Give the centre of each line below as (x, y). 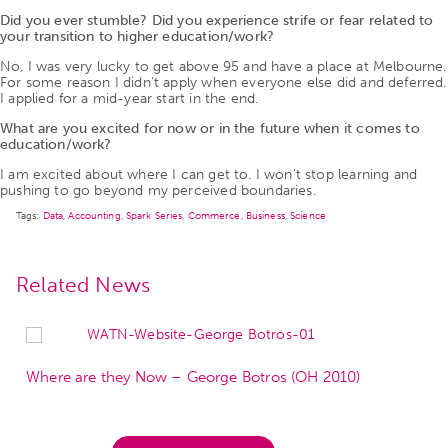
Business (265, 215)
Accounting (94, 215)
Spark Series (154, 215)
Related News (83, 284)
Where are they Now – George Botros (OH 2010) (193, 376)
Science (308, 215)
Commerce (214, 215)
